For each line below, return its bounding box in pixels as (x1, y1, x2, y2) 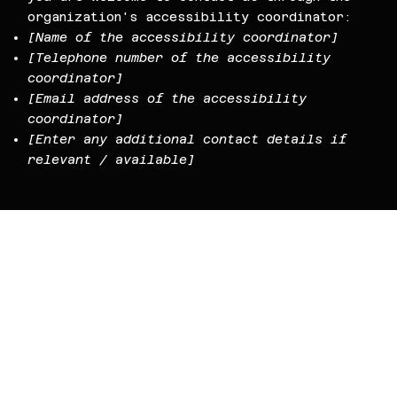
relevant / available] (27, 152, 196, 167)
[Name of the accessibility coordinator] (27, 30, 339, 45)
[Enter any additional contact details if (27, 132, 347, 147)
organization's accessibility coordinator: (27, 10, 353, 25)
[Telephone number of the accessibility (27, 51, 331, 66)
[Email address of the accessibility (27, 91, 307, 106)
